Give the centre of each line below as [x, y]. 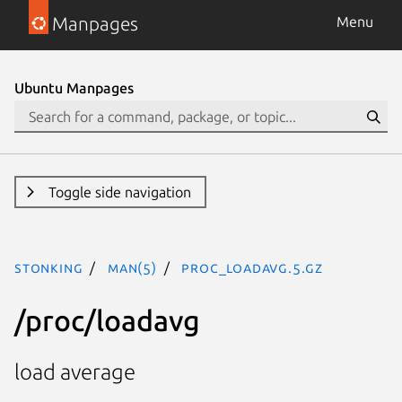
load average [75, 372]
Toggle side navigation [119, 192]
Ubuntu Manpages [74, 88]
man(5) [132, 267]
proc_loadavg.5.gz [253, 267]
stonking [49, 267]
